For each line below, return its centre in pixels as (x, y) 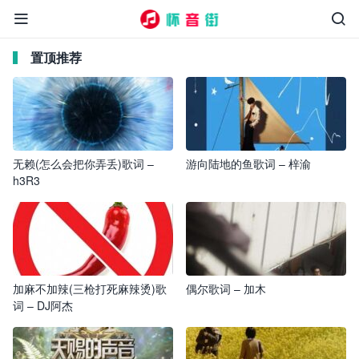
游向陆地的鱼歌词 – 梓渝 (248, 163)
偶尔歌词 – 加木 (226, 288)
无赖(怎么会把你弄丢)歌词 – (83, 163)
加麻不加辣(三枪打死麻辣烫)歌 (90, 288)
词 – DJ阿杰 (43, 305)
